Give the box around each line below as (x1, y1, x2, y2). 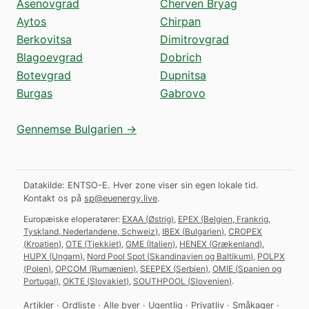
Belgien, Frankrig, (203, 213, 270, 224)
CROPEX (228, 226, 262, 237)
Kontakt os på (23, 192, 81, 203)
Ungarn (52, 250, 80, 261)
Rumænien (92, 263, 133, 274)
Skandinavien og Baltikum (150, 250, 250, 261)
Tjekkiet (87, 238, 119, 249)
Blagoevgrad (17, 50, 83, 64)
